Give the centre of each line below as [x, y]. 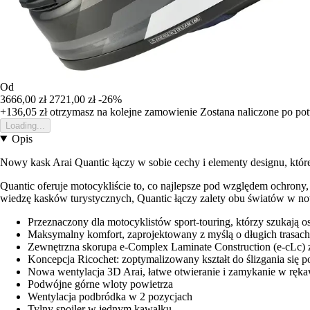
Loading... [25, 125]
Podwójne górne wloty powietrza [100, 284]
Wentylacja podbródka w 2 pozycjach [110, 296]
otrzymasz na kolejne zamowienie [122, 111]
